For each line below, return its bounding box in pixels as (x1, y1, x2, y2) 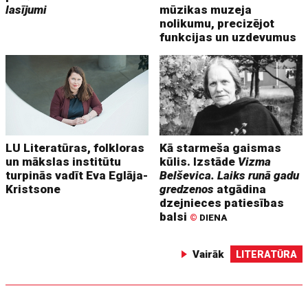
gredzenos (159, 181, 214, 196)
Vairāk (192, 247, 224, 261)
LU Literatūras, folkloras (5, 140, 145, 155)
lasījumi (5, 2, 47, 16)
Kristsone (5, 181, 61, 196)
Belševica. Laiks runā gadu (159, 168, 300, 182)
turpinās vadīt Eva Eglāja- (5, 168, 148, 182)
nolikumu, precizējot (159, 16, 275, 30)
